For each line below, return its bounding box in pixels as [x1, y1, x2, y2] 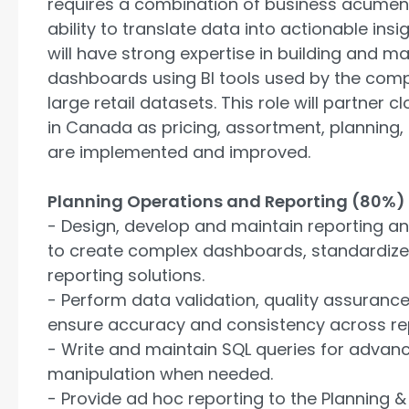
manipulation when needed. [47, 362, 273, 385]
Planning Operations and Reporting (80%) [47, 189, 405, 213]
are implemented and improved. [47, 140, 310, 163]
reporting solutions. [47, 263, 204, 287]
